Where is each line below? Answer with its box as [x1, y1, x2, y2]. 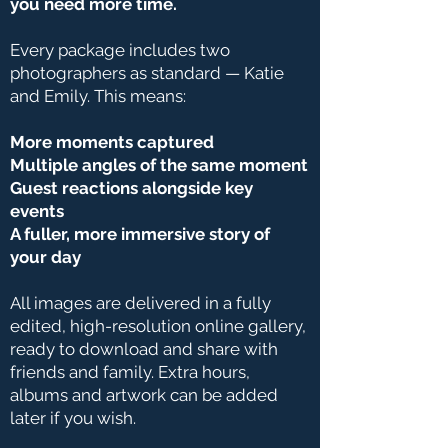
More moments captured [10, 132, 214, 152]
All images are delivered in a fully [10, 293, 271, 313]
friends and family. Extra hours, [10, 362, 250, 382]
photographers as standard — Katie [10, 63, 284, 83]
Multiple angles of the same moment [10, 155, 308, 175]
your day [10, 247, 81, 267]
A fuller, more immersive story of [10, 224, 270, 244]
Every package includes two [10, 40, 230, 60]
